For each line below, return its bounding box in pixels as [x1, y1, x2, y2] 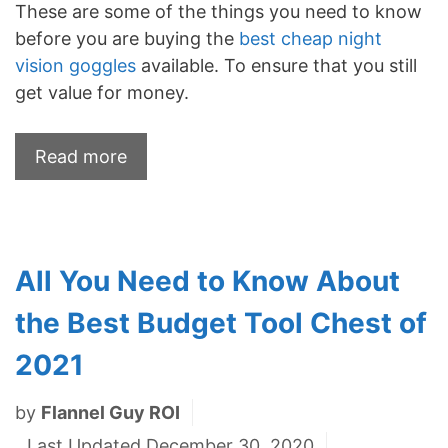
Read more [35, 145, 127, 167]
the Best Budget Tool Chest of [15, 305, 427, 340]
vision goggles [15, 54, 136, 76]
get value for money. [15, 81, 189, 103]
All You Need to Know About [15, 263, 400, 298]
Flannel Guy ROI [41, 401, 180, 423]
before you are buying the [15, 27, 239, 49]
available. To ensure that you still [136, 54, 417, 76]
